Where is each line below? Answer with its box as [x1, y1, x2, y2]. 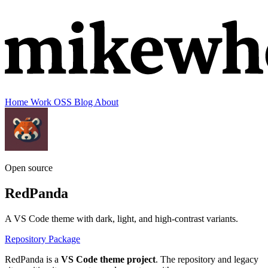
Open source [5, 163, 53, 173]
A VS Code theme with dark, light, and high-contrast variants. [5, 213, 238, 224]
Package [48, 233, 80, 244]
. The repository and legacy [156, 254, 258, 264]
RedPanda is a [5, 254, 61, 264]
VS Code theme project [61, 254, 156, 264]
